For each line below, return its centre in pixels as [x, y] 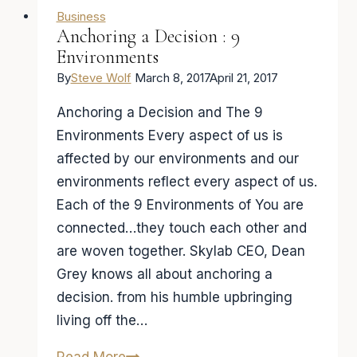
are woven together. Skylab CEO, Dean [180, 251]
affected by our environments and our [177, 159]
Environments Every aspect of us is [169, 135]
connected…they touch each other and [181, 228]
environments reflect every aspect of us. [186, 182]
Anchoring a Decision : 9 [148, 36]
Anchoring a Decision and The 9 [159, 112]
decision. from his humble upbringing [174, 297]
